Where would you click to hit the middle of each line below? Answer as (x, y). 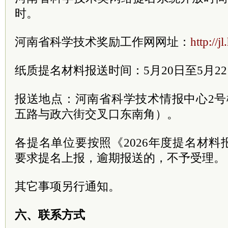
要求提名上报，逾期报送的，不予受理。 (120, 158)
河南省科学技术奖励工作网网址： (103, 42)
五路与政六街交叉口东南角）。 (97, 114)
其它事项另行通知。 (67, 186)
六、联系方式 (50, 215)
